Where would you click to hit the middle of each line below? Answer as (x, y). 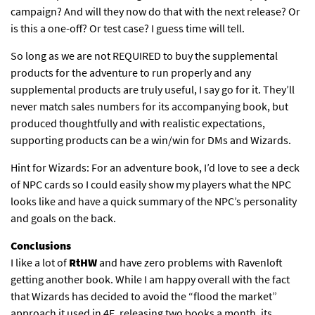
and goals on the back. (63, 218)
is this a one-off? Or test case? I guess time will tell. (128, 28)
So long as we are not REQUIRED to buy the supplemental (144, 56)
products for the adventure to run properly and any (131, 73)
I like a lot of (40, 263)
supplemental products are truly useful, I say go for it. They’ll (153, 90)
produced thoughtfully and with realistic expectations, (138, 123)
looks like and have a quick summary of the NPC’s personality (154, 201)
